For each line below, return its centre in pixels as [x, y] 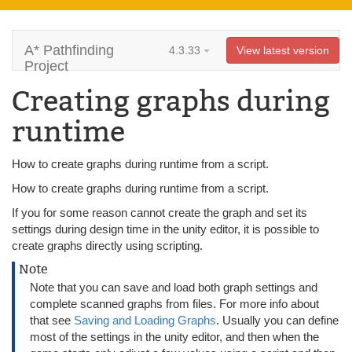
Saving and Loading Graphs [145, 320]
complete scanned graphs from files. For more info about [174, 304]
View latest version [283, 50]
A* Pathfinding [69, 50]
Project [46, 66]
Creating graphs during [171, 101]
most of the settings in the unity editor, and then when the [174, 337]
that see [52, 320]
